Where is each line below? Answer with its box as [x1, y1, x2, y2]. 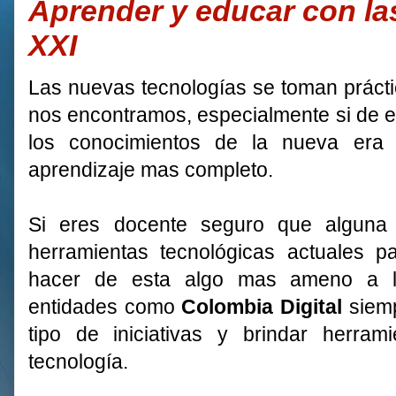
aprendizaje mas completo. [28, 158, 273, 181]
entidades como [28, 295, 182, 318]
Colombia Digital [181, 295, 343, 318]
